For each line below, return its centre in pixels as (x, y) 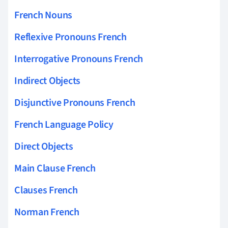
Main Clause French (55, 168)
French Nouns (44, 15)
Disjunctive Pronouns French (75, 103)
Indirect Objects (48, 81)
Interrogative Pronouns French (79, 59)
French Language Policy (64, 124)
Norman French (47, 212)
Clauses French (46, 190)
